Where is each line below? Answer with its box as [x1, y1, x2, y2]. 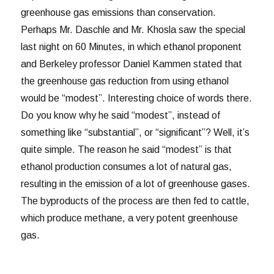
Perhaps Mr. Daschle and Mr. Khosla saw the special [21, 24, 246, 35]
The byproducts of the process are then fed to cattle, [21, 196, 250, 207]
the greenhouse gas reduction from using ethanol [21, 76, 229, 87]
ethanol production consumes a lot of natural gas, [21, 161, 232, 172]
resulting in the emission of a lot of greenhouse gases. [21, 179, 251, 190]
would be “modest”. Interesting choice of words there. [21, 93, 253, 104]
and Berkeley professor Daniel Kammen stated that [21, 59, 243, 70]
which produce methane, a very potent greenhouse [21, 213, 239, 224]
